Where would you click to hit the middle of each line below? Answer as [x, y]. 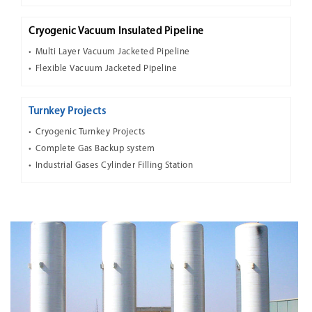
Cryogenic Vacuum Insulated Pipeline [116, 32]
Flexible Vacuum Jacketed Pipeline [106, 69]
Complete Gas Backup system [95, 149]
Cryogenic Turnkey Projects [90, 132]
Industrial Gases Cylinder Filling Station [114, 165]
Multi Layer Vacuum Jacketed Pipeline [112, 52]
